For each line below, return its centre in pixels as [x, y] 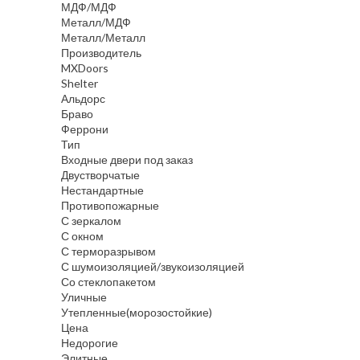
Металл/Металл [103, 38]
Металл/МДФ [96, 22]
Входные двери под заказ [127, 160]
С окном [82, 236]
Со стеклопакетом [108, 282]
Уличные [84, 297]
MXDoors [85, 68]
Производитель [101, 53]
